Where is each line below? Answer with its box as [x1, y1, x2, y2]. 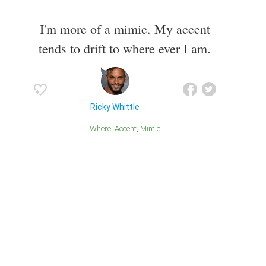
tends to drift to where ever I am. [39, 39, 211, 57]
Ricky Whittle [90, 102, 140, 112]
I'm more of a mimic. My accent [39, 20, 210, 37]
